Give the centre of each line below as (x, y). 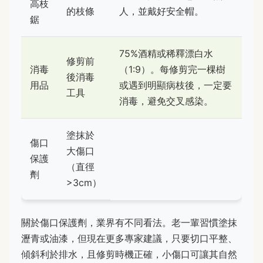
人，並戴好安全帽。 (161, 11)
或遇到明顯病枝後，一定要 (176, 85)
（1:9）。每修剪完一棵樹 (172, 70)
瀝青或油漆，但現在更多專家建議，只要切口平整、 (129, 239)
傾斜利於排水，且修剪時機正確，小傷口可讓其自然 (129, 254)
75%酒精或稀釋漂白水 (166, 54)
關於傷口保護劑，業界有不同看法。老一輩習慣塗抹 (129, 223)
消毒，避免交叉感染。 (166, 101)
